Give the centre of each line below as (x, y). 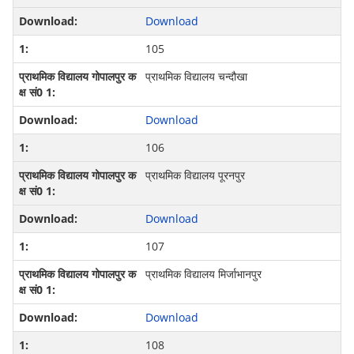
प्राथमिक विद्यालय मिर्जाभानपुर (203, 274)
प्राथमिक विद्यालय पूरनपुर (195, 175)
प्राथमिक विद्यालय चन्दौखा (196, 77)
